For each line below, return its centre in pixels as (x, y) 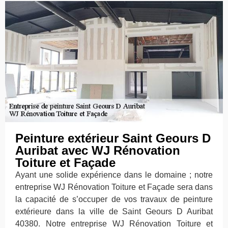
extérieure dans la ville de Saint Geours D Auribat (114, 212)
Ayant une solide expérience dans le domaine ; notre (114, 175)
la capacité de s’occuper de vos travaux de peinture (114, 199)
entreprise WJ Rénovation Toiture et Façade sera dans (114, 187)
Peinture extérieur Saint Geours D (113, 138)
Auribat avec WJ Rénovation (98, 151)
